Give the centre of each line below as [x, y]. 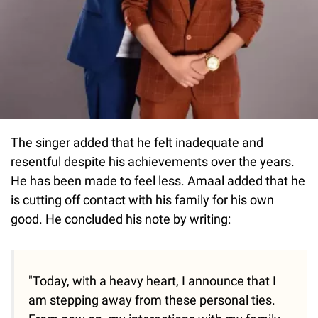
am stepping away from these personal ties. [152, 300]
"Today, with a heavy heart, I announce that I [152, 280]
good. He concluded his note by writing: [121, 219]
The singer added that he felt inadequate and [137, 142]
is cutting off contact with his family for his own [142, 199]
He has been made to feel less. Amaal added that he [158, 180]
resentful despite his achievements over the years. [153, 161]
